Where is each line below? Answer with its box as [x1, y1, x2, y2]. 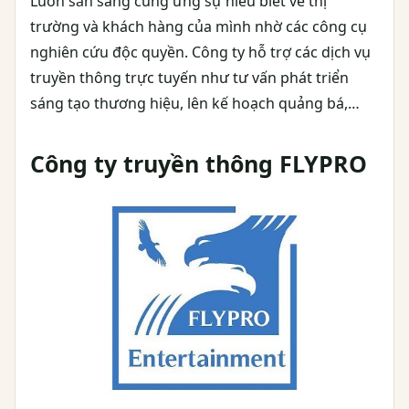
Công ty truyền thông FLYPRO [30, 147, 367, 179]
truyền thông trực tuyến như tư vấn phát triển [30, 67, 349, 88]
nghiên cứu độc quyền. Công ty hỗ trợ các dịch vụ [30, 41, 371, 62]
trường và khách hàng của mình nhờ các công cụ [30, 16, 367, 37]
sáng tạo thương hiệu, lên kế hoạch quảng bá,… [30, 92, 363, 113]
